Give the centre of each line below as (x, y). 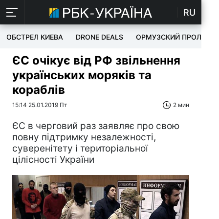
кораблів (39, 90)
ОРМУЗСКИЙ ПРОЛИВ (173, 37)
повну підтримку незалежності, (84, 137)
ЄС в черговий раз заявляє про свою (96, 126)
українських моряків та (82, 75)
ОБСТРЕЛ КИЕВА (35, 37)
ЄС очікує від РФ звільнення (96, 60)
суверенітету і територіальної (80, 148)
